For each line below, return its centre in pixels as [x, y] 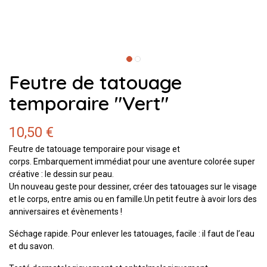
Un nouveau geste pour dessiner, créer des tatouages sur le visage [133, 186]
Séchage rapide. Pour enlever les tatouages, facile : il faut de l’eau [132, 233]
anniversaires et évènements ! [66, 211]
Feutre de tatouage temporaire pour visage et [94, 149]
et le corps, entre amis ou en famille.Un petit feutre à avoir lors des [133, 199]
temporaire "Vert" [89, 103]
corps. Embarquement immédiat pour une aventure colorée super [132, 161]
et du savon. [32, 246]
